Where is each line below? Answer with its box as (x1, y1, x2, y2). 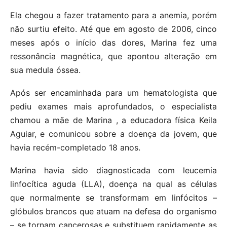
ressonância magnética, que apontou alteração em (10, 51, 217, 61)
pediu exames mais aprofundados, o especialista (10, 101, 217, 111)
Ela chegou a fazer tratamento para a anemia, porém (10, 10, 217, 20)
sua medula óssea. (10, 64, 81, 75)
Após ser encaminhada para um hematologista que (10, 87, 217, 98)
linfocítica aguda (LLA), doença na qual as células (10, 178, 217, 189)
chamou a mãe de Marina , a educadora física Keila (10, 115, 217, 125)
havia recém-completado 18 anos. (10, 142, 140, 153)
